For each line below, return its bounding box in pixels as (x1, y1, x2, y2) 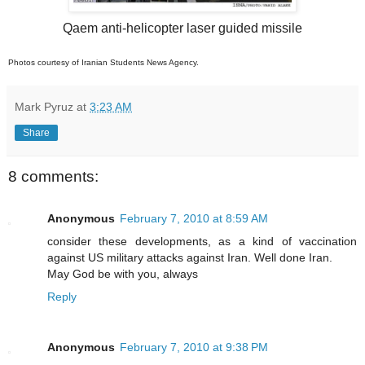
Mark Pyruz (15, 99, 73, 113)
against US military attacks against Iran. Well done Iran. (47, 250, 332, 264)
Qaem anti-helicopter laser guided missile (63, 20, 302, 35)
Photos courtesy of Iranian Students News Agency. (8, 57, 199, 67)
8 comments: (8, 167, 99, 185)
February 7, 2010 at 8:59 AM (120, 211, 268, 225)
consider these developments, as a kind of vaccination (47, 234, 357, 248)
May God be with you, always (47, 266, 198, 280)
